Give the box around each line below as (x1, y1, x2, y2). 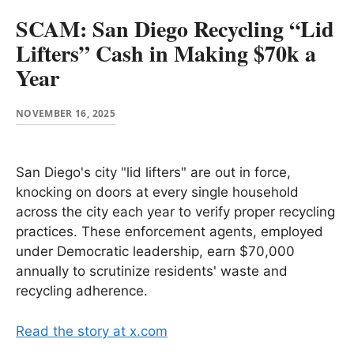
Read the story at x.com (16, 322, 168, 339)
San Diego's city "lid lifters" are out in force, (16, 164, 291, 180)
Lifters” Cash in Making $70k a (16, 37, 316, 70)
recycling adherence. (16, 283, 148, 299)
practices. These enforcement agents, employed (16, 224, 323, 239)
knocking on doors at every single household (16, 184, 299, 200)
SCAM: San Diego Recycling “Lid (16, 13, 334, 46)
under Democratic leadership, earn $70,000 (16, 243, 295, 259)
